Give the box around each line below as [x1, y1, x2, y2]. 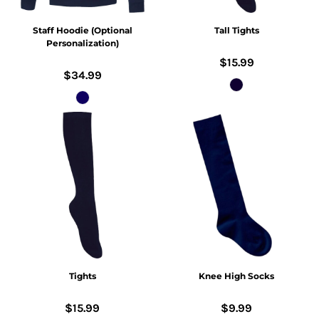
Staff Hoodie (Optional [32, 25, 132, 36]
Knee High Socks [199, 271, 275, 282]
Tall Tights [214, 25, 259, 36]
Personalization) [46, 38, 119, 49]
